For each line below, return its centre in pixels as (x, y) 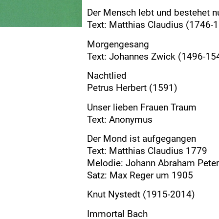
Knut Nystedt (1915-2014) (141, 195)
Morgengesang (118, 44)
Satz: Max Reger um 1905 (140, 175)
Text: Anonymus (120, 119)
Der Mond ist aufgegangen (142, 139)
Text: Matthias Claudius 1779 (147, 151)
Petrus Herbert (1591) (132, 88)
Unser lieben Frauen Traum (142, 107)
